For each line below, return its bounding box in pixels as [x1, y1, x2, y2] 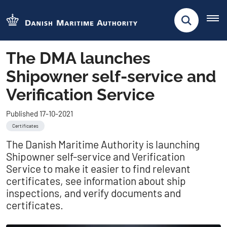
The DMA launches [6, 49, 150, 67]
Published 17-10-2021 [6, 109, 73, 118]
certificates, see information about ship [6, 174, 186, 187]
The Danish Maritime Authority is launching [6, 138, 200, 150]
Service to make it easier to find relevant [6, 162, 191, 175]
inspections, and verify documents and [6, 186, 181, 199]
